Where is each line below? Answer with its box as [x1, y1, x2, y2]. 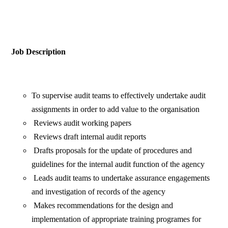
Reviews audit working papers [32, 119, 132, 128]
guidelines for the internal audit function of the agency [32, 160, 205, 169]
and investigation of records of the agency [32, 187, 166, 196]
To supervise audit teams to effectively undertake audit [32, 91, 206, 100]
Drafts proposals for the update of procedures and [32, 146, 192, 155]
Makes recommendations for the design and [32, 201, 174, 210]
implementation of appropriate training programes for [32, 215, 202, 224]
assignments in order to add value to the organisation [32, 105, 200, 114]
